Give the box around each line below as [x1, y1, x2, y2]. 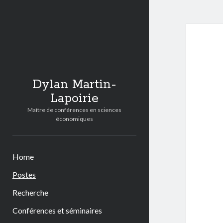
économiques [55, 115, 93, 122]
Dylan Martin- [32, 77, 116, 93]
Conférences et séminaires [12, 206, 102, 215]
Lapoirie [50, 91, 99, 107]
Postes [12, 170, 36, 179]
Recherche [12, 188, 48, 197]
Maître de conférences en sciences [27, 106, 121, 113]
